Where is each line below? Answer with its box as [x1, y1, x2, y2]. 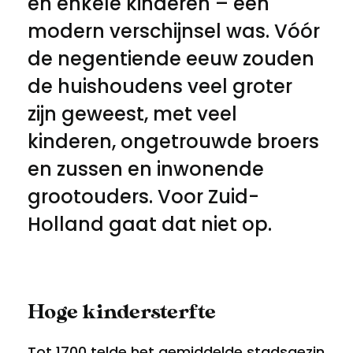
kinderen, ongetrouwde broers [28, 128, 319, 154]
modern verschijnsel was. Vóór [28, 18, 320, 44]
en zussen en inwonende [28, 156, 264, 182]
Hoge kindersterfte [28, 300, 216, 325]
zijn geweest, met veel [28, 101, 237, 127]
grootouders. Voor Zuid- [28, 184, 259, 210]
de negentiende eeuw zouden [28, 46, 314, 72]
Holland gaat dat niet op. [28, 211, 281, 237]
